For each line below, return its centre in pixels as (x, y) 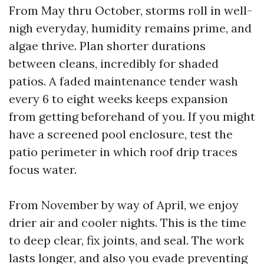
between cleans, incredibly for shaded (114, 63)
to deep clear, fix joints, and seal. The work (126, 240)
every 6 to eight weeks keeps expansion (118, 99)
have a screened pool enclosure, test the (121, 134)
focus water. (43, 169)
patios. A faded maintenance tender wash (123, 81)
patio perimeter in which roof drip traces (123, 152)
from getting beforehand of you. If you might (132, 116)
